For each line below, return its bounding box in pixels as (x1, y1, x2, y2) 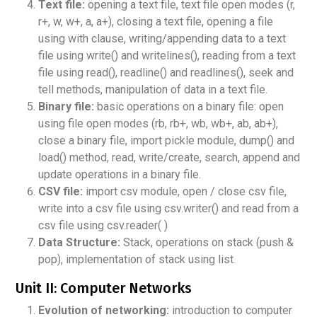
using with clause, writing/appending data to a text (38, 31, 286, 45)
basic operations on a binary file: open (94, 99, 284, 113)
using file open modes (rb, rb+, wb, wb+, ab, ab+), (38, 116, 278, 130)
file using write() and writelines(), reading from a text (38, 48, 296, 62)
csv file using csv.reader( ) (38, 218, 168, 232)
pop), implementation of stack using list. (38, 252, 236, 266)
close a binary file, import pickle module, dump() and (38, 133, 294, 147)
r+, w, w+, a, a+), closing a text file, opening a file (38, 14, 273, 28)
